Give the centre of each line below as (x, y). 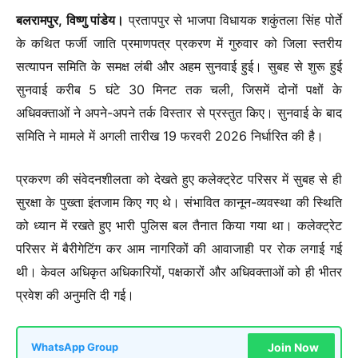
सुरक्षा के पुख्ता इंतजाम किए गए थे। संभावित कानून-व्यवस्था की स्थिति (179, 202)
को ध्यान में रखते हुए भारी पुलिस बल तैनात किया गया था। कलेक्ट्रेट (179, 225)
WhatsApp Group (75, 348)
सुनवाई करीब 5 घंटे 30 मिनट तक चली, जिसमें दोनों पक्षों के (179, 89)
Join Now (293, 348)
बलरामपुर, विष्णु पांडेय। (70, 20)
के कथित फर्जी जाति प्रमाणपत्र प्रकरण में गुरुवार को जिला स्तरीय (179, 43)
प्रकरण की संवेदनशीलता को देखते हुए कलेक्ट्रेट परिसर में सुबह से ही (179, 179)
